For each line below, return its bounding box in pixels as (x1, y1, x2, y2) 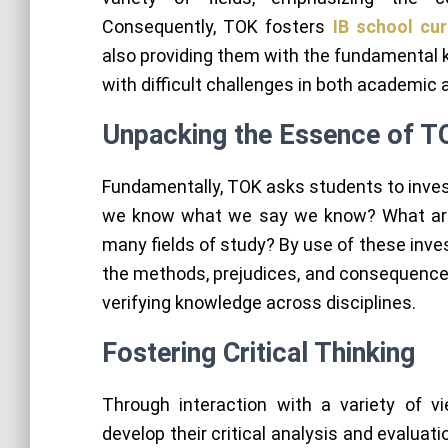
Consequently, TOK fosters (102, 16, 333, 37)
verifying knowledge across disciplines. (102, 292, 416, 313)
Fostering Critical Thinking (102, 337, 415, 369)
